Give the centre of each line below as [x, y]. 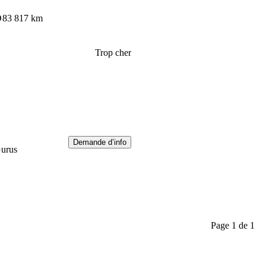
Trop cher [113, 53]
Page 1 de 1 [233, 225]
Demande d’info [99, 142]
